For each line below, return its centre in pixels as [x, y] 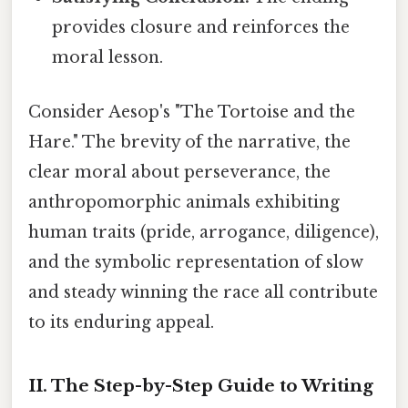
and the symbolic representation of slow [196, 262]
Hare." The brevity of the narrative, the [189, 142]
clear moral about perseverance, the [179, 172]
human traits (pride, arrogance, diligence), [204, 232]
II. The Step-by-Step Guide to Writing [201, 386]
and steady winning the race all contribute [203, 292]
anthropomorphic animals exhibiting [184, 202]
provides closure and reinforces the [201, 28]
